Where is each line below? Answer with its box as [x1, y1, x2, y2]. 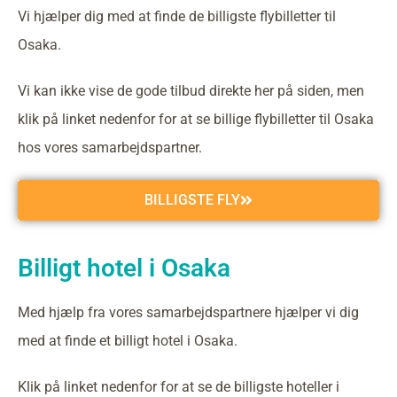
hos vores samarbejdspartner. [18, 139, 202, 156]
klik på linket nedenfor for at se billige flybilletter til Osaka [18, 111, 374, 128]
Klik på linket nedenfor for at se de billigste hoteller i [18, 378, 339, 395]
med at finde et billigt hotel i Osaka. [18, 332, 237, 349]
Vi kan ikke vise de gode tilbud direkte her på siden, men [18, 82, 364, 99]
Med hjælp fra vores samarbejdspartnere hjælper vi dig [18, 304, 359, 321]
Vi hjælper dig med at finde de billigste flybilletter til [18, 8, 336, 25]
